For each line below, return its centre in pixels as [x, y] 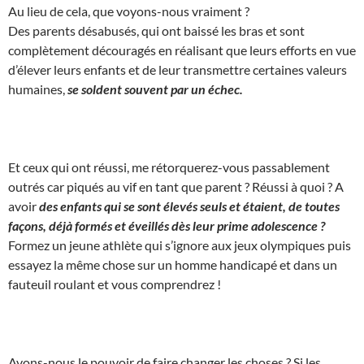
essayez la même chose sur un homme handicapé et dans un [173, 264]
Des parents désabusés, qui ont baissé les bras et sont [156, 30]
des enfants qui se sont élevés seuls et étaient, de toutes [189, 206]
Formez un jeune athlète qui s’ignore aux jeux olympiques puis [180, 245]
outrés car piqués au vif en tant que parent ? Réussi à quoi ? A [176, 186]
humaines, [38, 89]
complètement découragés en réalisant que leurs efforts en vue [182, 50]
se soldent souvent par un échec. [155, 89]
